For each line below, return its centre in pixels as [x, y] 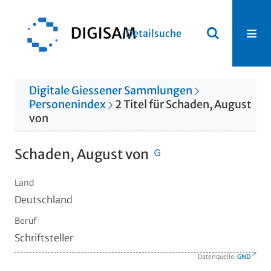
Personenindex [67, 104]
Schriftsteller [44, 237]
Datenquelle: [217, 256]
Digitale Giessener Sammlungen [111, 90]
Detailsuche [154, 33]
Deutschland [44, 199]
